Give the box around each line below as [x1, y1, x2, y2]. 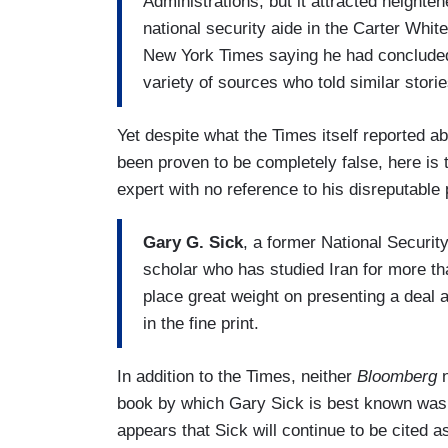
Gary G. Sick [143, 233, 243, 253]
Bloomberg [357, 366, 437, 386]
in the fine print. [143, 314, 259, 334]
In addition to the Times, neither [117, 366, 357, 386]
